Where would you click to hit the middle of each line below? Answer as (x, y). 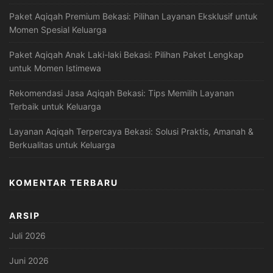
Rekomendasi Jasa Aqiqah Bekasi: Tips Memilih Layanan (122, 93)
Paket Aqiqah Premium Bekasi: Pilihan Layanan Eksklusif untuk (133, 16)
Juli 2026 (27, 236)
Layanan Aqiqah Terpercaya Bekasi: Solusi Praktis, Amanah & (131, 132)
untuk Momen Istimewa (55, 68)
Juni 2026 (29, 261)
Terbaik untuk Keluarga (55, 107)
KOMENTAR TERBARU (64, 183)
